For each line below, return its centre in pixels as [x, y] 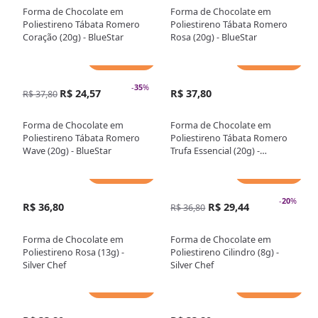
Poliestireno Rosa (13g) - [73, 252]
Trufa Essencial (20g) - [215, 151]
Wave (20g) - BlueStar [67, 151]
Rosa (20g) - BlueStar [214, 37]
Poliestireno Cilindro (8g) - [225, 252]
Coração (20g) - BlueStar [73, 37]
